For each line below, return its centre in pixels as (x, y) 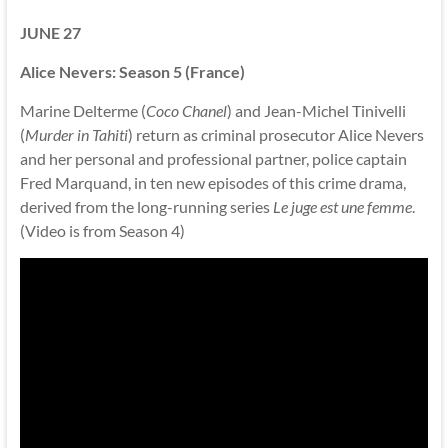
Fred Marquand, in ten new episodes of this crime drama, (212, 182)
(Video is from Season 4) (102, 230)
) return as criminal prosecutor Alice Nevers (275, 134)
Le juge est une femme (342, 206)
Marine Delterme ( (82, 110)
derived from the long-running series (146, 206)
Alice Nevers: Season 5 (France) (132, 71)
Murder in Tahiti (76, 134)
